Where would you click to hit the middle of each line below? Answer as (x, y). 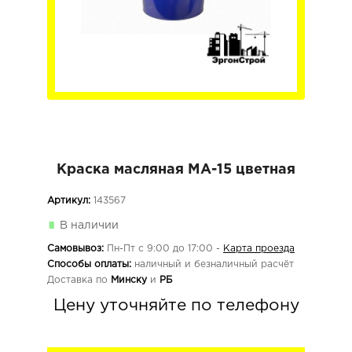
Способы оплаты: (89, 264)
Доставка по (79, 280)
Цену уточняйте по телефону (176, 305)
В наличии (89, 225)
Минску (129, 280)
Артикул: (69, 200)
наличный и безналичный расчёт (213, 264)
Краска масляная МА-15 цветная (176, 169)
